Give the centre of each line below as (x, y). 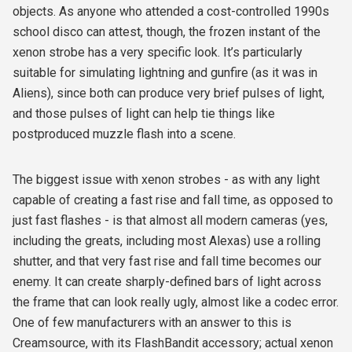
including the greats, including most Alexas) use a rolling (167, 241)
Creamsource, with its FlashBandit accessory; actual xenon (173, 343)
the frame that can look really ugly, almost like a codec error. (176, 302)
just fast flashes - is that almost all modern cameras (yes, (170, 220)
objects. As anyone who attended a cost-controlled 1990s (171, 11)
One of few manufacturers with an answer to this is (152, 323)
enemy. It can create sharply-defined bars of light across (167, 282)
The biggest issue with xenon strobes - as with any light (166, 180)
